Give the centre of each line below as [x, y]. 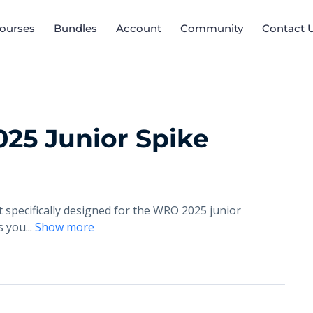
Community [211, 28]
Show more [65, 227]
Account [138, 28]
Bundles [75, 28]
